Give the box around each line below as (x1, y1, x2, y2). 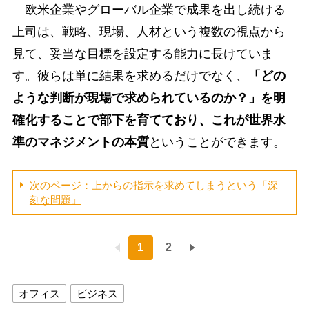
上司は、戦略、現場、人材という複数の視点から (12, 24, 286, 39)
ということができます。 (148, 134, 286, 149)
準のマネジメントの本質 (12, 134, 149, 149)
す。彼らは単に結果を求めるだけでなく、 (12, 68, 248, 83)
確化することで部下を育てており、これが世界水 (12, 112, 286, 127)
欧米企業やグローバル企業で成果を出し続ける (12, 2, 286, 17)
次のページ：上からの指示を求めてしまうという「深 (29, 179, 278, 191)
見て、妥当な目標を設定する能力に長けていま (12, 46, 273, 61)
